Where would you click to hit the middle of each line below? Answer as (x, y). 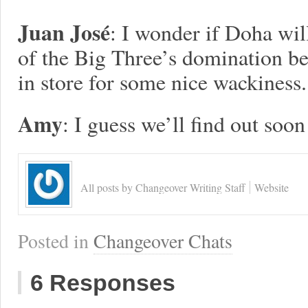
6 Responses (103, 283)
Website (272, 187)
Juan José (64, 32)
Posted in (56, 241)
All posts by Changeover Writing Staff (163, 187)
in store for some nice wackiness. (162, 81)
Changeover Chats (163, 241)
